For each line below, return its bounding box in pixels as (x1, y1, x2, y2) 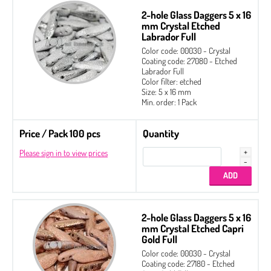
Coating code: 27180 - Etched (142, 258, 235, 269)
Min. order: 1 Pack (142, 96, 197, 107)
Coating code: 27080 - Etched (142, 55, 237, 66)
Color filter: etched (142, 76, 201, 87)
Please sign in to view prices (19, 147, 108, 158)
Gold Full (142, 232, 177, 246)
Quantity (143, 126, 179, 140)
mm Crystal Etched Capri (142, 221, 244, 235)
